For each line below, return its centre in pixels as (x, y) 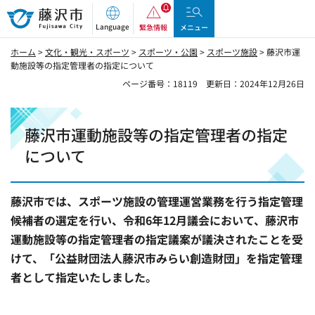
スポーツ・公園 (168, 52)
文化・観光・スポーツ (87, 52)
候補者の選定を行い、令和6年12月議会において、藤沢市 (155, 220)
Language (112, 26)
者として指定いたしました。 (84, 277)
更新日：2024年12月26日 (255, 83)
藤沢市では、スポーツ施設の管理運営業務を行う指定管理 (157, 201)
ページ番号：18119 (160, 83)
